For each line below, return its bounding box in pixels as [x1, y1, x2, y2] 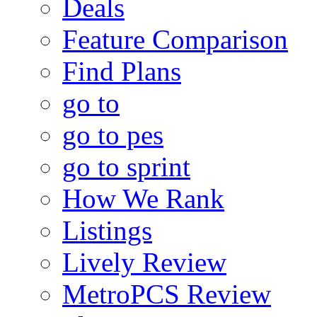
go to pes [62, 119, 163, 150]
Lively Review [62, 246, 226, 277]
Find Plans [62, 55, 181, 86]
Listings [62, 214, 152, 246]
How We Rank [62, 183, 224, 214]
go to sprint [62, 151, 190, 182]
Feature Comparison [62, 23, 288, 54]
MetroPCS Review [62, 278, 271, 309]
